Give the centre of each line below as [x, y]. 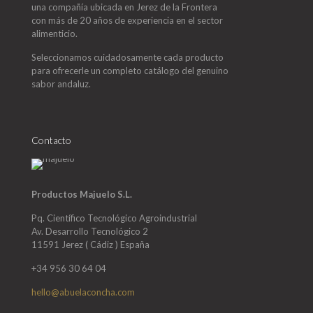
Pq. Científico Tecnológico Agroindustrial [114, 218]
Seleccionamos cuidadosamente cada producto [128, 57]
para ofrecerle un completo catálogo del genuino [130, 71]
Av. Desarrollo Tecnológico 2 [90, 231]
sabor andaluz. [61, 84]
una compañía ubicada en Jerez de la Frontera [124, 7]
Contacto [51, 140]
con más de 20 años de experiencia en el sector [127, 20]
